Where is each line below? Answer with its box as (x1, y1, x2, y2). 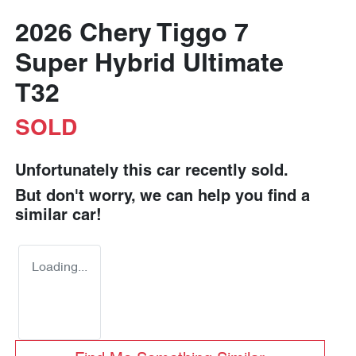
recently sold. (180, 164, 288, 179)
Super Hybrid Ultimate (15, 53, 284, 77)
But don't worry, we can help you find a (15, 190, 310, 204)
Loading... (32, 261, 87, 274)
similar (15, 209, 72, 223)
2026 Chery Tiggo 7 (15, 23, 249, 47)
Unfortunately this (15, 164, 157, 179)
